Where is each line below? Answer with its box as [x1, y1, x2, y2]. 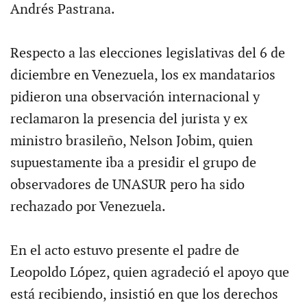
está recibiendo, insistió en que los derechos [10, 286, 278, 303]
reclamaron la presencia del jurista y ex [10, 110, 247, 127]
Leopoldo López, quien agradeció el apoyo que [10, 264, 289, 281]
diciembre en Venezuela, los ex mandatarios [10, 66, 275, 84]
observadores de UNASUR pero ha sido [10, 176, 245, 193]
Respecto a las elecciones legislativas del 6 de [10, 45, 285, 62]
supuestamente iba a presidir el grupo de [10, 154, 256, 171]
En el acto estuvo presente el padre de [10, 242, 239, 259]
